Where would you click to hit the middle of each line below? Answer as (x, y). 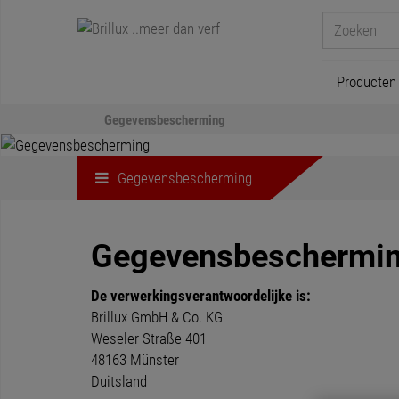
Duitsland (119, 381)
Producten (366, 82)
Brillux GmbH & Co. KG (157, 317)
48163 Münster (135, 360)
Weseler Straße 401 (149, 338)
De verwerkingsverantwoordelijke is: (201, 296)
